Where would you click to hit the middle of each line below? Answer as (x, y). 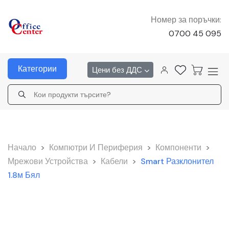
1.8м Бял (24, 175)
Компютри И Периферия (96, 147)
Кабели (114, 161)
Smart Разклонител (177, 161)
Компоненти (178, 147)
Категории (37, 69)
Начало (22, 147)
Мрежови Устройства (48, 161)
